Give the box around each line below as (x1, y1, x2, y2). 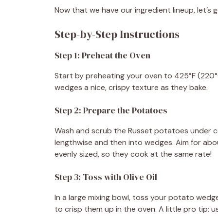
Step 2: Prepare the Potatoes (54, 104, 167, 116)
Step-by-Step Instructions (54, 26, 180, 41)
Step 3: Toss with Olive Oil (54, 170, 157, 183)
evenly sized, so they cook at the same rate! (54, 148, 212, 159)
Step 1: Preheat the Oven (54, 49, 150, 61)
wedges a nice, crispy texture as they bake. (54, 82, 208, 92)
